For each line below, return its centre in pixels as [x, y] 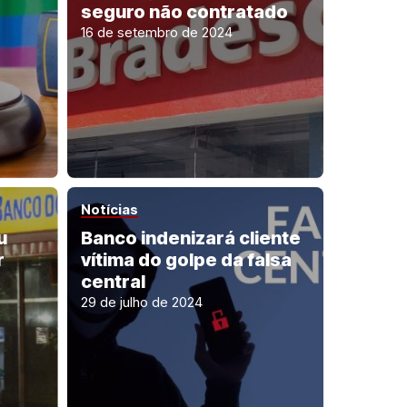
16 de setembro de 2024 [156, 32]
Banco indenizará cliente [190, 238]
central [113, 281]
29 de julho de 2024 [141, 302]
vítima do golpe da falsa [186, 259]
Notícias [109, 209]
